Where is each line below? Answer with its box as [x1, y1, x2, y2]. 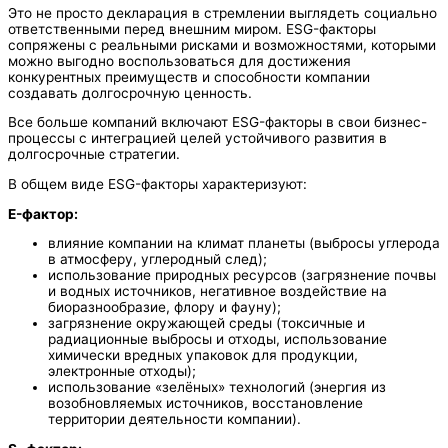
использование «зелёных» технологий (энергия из [48, 379, 386, 396]
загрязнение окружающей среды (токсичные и [48, 315, 365, 332]
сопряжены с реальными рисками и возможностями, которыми [8, 36, 436, 53]
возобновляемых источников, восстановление [48, 395, 363, 412]
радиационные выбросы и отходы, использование [48, 331, 387, 348]
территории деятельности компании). [48, 411, 301, 428]
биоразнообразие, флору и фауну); [48, 299, 281, 316]
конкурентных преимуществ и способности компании [8, 68, 370, 85]
